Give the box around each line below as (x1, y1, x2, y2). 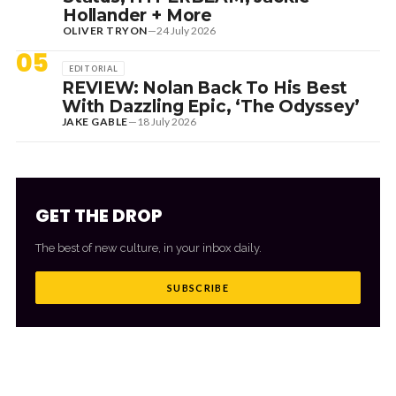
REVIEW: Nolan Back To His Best (62, 77, 348, 98)
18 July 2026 (136, 114, 196, 128)
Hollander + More (63, 4, 212, 26)
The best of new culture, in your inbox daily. (35, 240, 262, 255)
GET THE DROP (35, 202, 163, 228)
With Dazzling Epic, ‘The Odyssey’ (62, 95, 360, 117)
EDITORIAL (69, 63, 118, 73)
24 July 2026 (156, 23, 216, 37)
